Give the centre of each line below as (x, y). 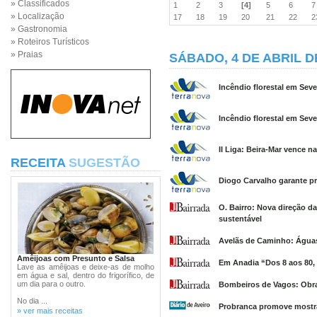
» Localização (38, 16)
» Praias (27, 54)
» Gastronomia (39, 29)
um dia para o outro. (51, 284)
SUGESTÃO (104, 163)
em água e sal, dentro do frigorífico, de (86, 275)
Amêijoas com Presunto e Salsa (76, 258)
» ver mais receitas (50, 311)
